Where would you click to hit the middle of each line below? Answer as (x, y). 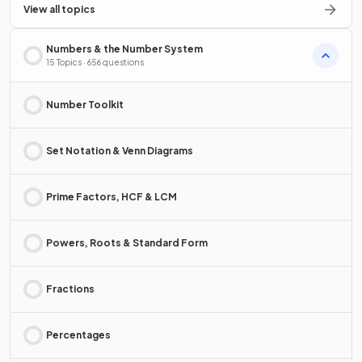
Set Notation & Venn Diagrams (120, 151)
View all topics (59, 10)
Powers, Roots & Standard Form (127, 243)
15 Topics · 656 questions (95, 63)
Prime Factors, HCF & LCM (112, 197)
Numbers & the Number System (124, 49)
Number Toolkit (85, 105)
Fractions (70, 289)
